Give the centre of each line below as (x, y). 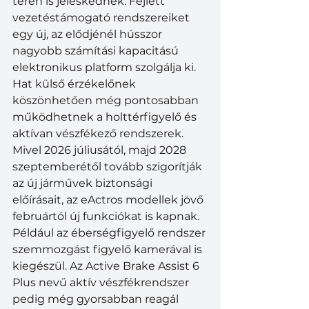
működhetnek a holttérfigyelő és (106, 117)
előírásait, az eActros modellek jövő (109, 199)
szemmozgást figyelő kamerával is (109, 249)
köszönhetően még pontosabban (107, 100)
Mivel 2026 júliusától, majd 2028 (101, 150)
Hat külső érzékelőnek (76, 83)
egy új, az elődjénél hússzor (89, 34)
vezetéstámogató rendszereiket (102, 17)
